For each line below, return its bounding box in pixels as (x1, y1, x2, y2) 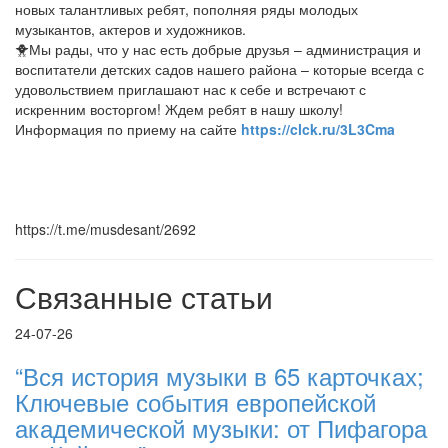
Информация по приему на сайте (15, 119, 237, 139)
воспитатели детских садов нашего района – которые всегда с (15, 59, 424, 79)
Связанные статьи (15, 275, 273, 318)
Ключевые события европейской (15, 384, 376, 419)
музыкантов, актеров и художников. (15, 19, 246, 39)
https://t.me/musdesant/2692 (15, 219, 196, 239)
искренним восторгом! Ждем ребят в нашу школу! (15, 99, 343, 119)
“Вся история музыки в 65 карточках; (15, 358, 424, 393)
